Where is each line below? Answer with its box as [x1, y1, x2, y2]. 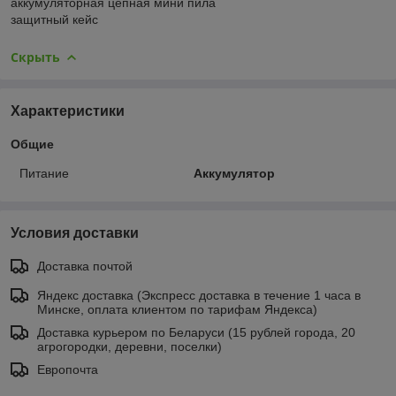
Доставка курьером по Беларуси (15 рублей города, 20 [37, 324, 355, 339]
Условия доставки [11, 225, 139, 240]
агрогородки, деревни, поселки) [37, 339, 222, 354]
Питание [19, 165, 69, 180]
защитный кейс [11, 11, 98, 27]
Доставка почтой [37, 258, 133, 273]
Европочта [37, 362, 98, 377]
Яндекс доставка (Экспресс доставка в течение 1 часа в [37, 287, 361, 302]
